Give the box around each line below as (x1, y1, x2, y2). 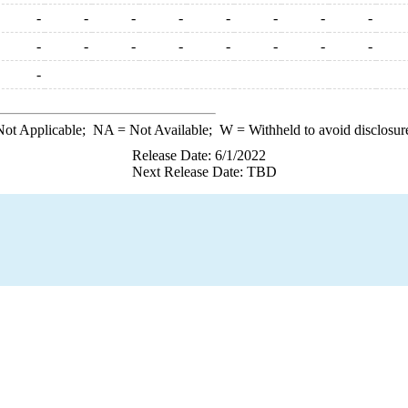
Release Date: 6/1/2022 (131, 148, 266, 163)
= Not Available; (113, 122, 219, 138)
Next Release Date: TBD (131, 164, 277, 179)
